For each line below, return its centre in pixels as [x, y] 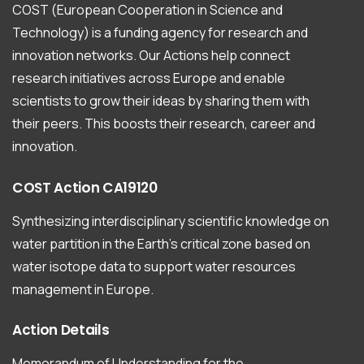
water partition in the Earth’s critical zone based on [161, 243]
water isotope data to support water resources [154, 266]
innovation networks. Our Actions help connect [151, 55]
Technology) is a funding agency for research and [160, 32]
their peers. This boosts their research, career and [164, 123]
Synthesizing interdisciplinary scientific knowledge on [171, 221]
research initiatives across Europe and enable [149, 78]
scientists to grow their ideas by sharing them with [161, 100]
